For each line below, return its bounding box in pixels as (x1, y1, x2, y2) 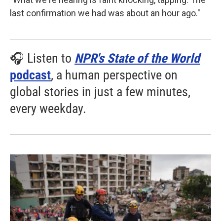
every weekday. (10, 101, 86, 116)
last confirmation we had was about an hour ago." (10, 8, 200, 18)
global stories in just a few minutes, (10, 84, 190, 99)
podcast (10, 68, 51, 82)
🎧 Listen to (10, 51, 74, 66)
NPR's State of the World (74, 51, 200, 66)
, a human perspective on (51, 68, 178, 82)
